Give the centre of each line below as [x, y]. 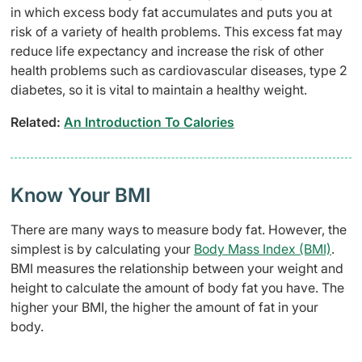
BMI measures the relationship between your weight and [177, 269]
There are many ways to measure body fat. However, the [179, 230]
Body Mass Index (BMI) [263, 249]
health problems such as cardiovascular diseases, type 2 [179, 71]
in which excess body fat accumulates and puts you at [171, 13]
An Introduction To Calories [149, 122]
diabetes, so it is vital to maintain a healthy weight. [159, 90]
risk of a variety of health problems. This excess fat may [177, 32]
